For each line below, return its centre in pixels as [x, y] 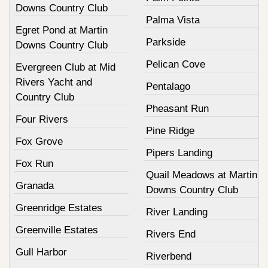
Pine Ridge [170, 131]
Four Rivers [42, 120]
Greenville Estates [57, 230]
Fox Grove [39, 142]
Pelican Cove [175, 65]
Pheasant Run [177, 109]
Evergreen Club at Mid [66, 68]
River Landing [176, 212]
